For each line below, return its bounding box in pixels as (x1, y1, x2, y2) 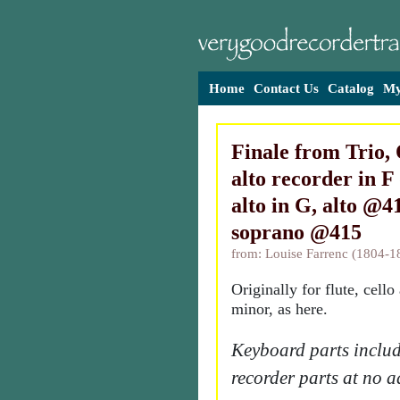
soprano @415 (231, 221, 362, 244)
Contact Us (254, 81, 319, 96)
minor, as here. (231, 300, 328, 318)
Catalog (328, 81, 374, 96)
